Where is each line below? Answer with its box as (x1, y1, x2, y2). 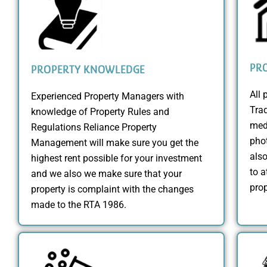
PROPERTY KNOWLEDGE (31, 62, 145, 76)
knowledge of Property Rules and (31, 105, 169, 117)
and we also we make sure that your (31, 167, 182, 179)
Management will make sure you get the (31, 136, 198, 148)
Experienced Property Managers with (31, 90, 184, 102)
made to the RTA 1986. (31, 198, 126, 210)
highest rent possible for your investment (31, 152, 202, 164)
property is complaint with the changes (31, 183, 194, 195)
